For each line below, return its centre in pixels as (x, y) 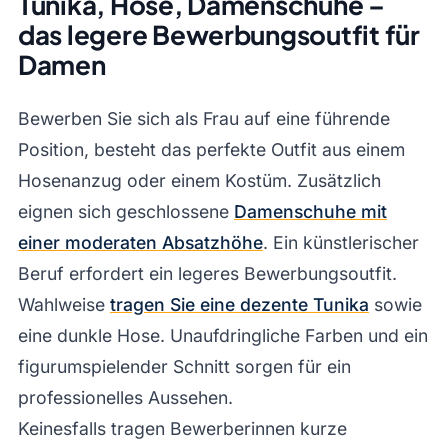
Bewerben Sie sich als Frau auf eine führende (203, 118)
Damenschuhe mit (310, 211)
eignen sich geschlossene (125, 211)
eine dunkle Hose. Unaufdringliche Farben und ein (222, 335)
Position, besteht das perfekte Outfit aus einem (211, 149)
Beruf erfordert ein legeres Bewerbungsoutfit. (207, 273)
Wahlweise (63, 304)
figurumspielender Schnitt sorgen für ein (184, 366)
